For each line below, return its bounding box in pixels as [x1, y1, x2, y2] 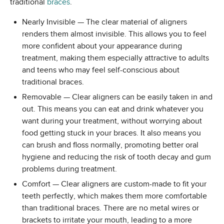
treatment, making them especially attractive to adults [22, 53, 209, 63]
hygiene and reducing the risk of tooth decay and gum [22, 152, 211, 162]
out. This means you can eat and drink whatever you [22, 104, 203, 114]
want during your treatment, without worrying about [22, 116, 202, 126]
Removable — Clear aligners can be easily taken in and [22, 92, 212, 102]
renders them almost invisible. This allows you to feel [22, 29, 206, 39]
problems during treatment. [22, 164, 117, 174]
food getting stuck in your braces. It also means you [22, 128, 201, 138]
